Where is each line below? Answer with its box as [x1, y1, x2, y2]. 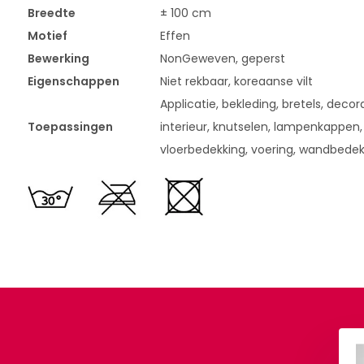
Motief [27, 28, 67, 45]
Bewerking [27, 50, 89, 67]
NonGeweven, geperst [159, 50, 285, 67]
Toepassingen [27, 119, 113, 136]
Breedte [27, 5, 76, 22]
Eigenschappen [27, 73, 119, 90]
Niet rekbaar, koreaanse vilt [159, 73, 313, 90]
